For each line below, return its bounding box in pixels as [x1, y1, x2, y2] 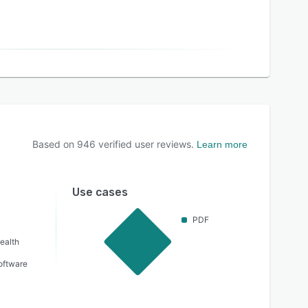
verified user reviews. [96, 138, 194, 150]
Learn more [197, 139, 247, 150]
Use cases [71, 186, 128, 199]
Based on [32, 138, 77, 150]
